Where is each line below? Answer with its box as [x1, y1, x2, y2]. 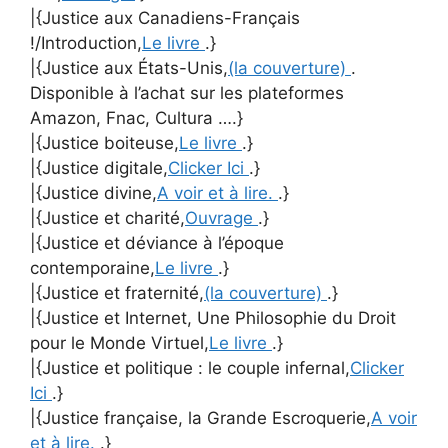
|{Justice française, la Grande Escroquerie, [30, 408, 371, 428]
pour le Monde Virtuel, [30, 333, 209, 353]
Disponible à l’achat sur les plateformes [30, 83, 344, 103]
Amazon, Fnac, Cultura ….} [30, 108, 243, 128]
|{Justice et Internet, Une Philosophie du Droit [30, 308, 396, 328]
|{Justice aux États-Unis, [30, 58, 228, 78]
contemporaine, [30, 258, 155, 278]
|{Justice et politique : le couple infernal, [30, 358, 350, 378]
